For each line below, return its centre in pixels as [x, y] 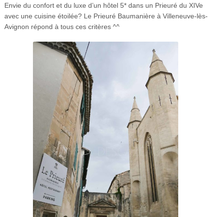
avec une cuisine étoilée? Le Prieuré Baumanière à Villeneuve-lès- [106, 16]
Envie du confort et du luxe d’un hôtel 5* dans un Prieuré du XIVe [103, 6]
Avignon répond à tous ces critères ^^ [62, 27]
